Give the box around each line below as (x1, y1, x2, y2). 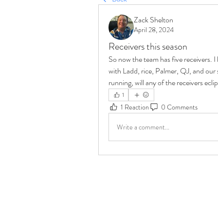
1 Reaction (121, 102, 149, 112)
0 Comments (161, 102, 198, 112)
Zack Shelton (134, 14, 173, 25)
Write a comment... (117, 122, 169, 132)
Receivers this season (109, 39, 187, 54)
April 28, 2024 (134, 25, 174, 35)
